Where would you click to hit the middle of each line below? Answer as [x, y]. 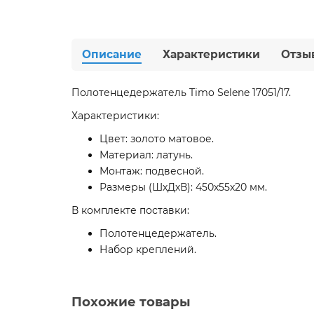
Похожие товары [131, 301]
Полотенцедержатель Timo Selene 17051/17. [181, 92]
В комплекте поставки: [130, 210]
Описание [112, 54]
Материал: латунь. [146, 155]
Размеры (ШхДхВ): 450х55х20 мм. [183, 187]
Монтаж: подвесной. [152, 171]
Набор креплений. [148, 249]
